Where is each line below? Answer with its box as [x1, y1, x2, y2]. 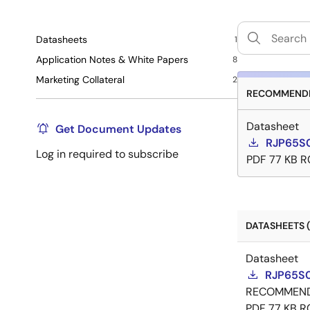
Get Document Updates [55, 122, 181, 137]
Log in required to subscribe [36, 147, 179, 162]
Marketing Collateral [36, 73, 125, 86]
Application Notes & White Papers [36, 53, 188, 66]
